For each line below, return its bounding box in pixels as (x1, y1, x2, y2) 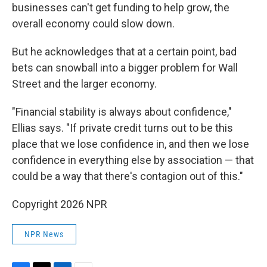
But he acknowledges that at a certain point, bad (12, 45, 237, 58)
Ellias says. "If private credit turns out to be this (12, 122, 233, 134)
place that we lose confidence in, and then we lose (12, 138, 249, 150)
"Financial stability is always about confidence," (12, 105, 232, 118)
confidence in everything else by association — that (12, 154, 254, 166)
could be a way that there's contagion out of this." (12, 170, 243, 182)
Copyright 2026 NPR (12, 198, 107, 210)
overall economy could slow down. (12, 17, 175, 30)
